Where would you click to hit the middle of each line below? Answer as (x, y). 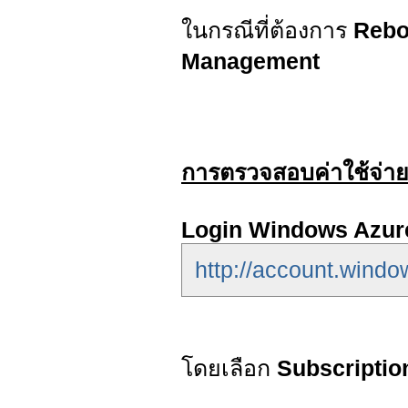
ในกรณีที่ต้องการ (267, 30)
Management (250, 61)
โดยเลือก (229, 368)
